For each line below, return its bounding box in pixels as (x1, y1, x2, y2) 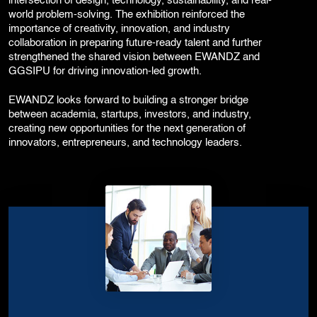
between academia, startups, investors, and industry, (8, 110, 251, 120)
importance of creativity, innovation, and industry (8, 24, 230, 35)
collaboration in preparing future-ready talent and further (8, 38, 262, 49)
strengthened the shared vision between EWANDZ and (8, 52, 260, 63)
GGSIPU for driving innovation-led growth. (8, 67, 202, 77)
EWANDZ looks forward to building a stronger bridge (8, 96, 248, 106)
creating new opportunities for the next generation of (8, 124, 246, 134)
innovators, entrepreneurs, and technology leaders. (8, 138, 242, 149)
